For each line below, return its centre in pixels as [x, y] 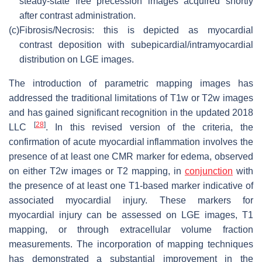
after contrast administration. [77, 15]
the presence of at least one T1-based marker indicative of [131, 185]
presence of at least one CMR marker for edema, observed [131, 156]
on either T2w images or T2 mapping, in [97, 171]
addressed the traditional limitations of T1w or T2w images [131, 98]
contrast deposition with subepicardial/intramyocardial [136, 44]
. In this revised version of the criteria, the [149, 127]
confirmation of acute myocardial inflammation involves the [131, 142]
